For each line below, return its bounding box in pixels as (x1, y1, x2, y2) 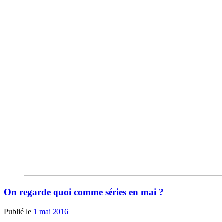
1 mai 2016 (33, 207, 68, 216)
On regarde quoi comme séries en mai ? (4, 187, 164, 198)
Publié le (4, 207, 33, 216)
